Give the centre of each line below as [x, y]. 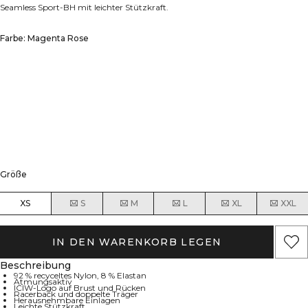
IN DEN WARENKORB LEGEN [137, 242]
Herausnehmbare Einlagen [67, 300]
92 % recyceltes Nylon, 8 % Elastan [80, 275]
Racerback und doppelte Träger [76, 294]
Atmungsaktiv [43, 281]
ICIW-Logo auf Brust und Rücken [80, 287]
